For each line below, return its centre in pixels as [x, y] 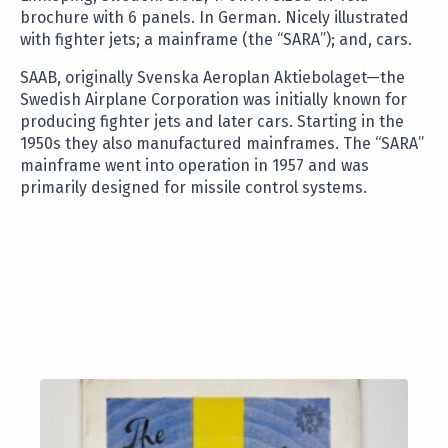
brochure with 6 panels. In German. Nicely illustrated [214, 18]
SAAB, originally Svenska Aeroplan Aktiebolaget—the [212, 78]
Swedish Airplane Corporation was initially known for [213, 100]
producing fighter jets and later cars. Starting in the [212, 122]
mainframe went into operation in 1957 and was [194, 166]
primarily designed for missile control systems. [193, 188]
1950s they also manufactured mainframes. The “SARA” [222, 144]
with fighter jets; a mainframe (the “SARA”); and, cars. [216, 40]
